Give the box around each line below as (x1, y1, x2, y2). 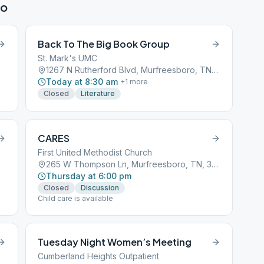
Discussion (81, 183, 120, 192)
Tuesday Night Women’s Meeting (38, 236, 192, 248)
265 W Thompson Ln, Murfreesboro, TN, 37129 (212, 159, 219, 169)
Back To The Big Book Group (38, 38, 170, 50)
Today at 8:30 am (46, 77, 118, 87)
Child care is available (38, 194, 114, 203)
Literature (81, 89, 115, 98)
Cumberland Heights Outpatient (38, 251, 160, 261)
